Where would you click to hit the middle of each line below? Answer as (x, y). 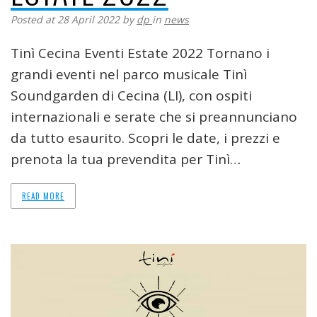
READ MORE (43, 196)
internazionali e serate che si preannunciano (154, 116)
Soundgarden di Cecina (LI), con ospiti (131, 95)
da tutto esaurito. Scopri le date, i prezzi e (145, 138)
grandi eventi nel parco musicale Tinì (129, 74)
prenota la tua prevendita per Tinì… (126, 159)
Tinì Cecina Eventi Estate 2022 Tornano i (140, 53)
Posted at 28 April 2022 (65, 19)
